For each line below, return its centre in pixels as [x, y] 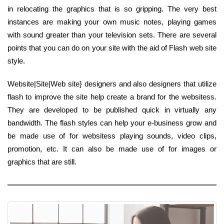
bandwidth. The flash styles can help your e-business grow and [112, 122]
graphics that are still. [42, 161]
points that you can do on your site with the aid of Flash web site [112, 47]
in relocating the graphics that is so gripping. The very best [112, 8]
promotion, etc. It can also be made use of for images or [112, 148]
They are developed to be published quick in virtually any [112, 109]
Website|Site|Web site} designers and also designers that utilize [112, 83]
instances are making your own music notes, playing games [112, 21]
